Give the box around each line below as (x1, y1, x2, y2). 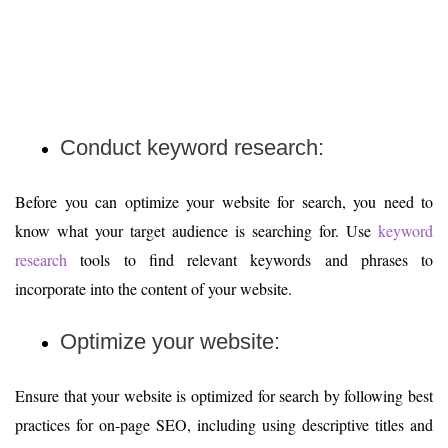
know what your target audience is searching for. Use (15, 219, 378, 241)
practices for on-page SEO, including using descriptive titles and (15, 413, 433, 435)
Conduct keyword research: (60, 134, 330, 160)
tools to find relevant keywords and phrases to (67, 248, 433, 270)
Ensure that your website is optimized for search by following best (15, 384, 433, 406)
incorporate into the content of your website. (15, 277, 292, 299)
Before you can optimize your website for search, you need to (15, 190, 433, 212)
